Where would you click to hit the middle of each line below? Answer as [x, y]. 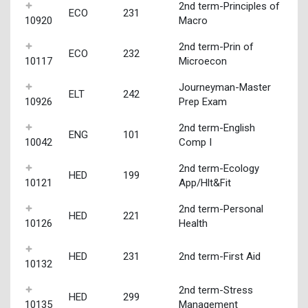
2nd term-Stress [216, 290]
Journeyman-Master [224, 87]
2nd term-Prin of [216, 46]
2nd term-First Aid [219, 256]
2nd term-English [217, 128]
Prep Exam [202, 101]
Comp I [195, 142]
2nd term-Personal [221, 209]
